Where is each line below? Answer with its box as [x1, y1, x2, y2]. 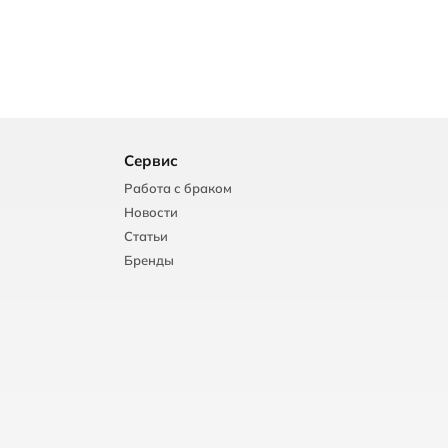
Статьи [124, 228, 168, 244]
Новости [124, 204, 178, 220]
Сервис [124, 151, 178, 170]
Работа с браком [124, 180, 232, 196]
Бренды [124, 252, 174, 268]
